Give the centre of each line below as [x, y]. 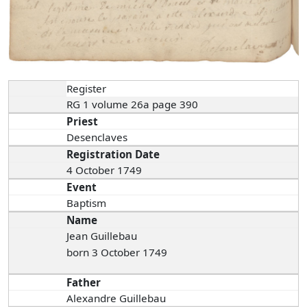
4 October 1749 [105, 170]
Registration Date [113, 154]
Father [84, 282]
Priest [83, 121]
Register [87, 88]
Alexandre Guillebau [116, 298]
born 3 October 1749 [117, 252]
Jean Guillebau [102, 235]
